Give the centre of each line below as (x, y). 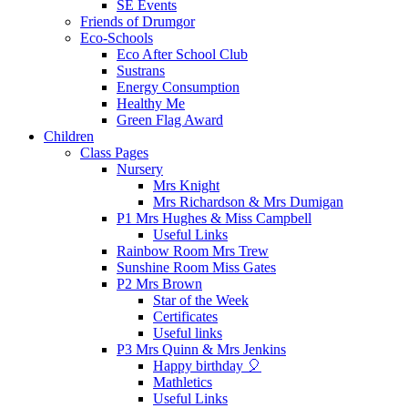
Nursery (140, 168)
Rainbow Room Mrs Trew (193, 250)
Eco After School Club (182, 54)
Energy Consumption (178, 87)
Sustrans (141, 70)
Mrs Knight (186, 185)
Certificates (185, 316)
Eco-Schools (117, 37)
